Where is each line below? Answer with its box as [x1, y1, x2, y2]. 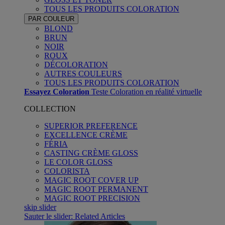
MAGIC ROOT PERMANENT [44, 184, 148, 193]
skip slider [24, 202, 56, 211]
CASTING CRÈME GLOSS [44, 148, 138, 157]
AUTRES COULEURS [44, 69, 122, 78]
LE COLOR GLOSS [44, 157, 113, 166]
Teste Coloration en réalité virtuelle [91, 87, 202, 96]
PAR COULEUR [28, 15, 74, 23]
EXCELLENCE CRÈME [44, 130, 128, 139]
